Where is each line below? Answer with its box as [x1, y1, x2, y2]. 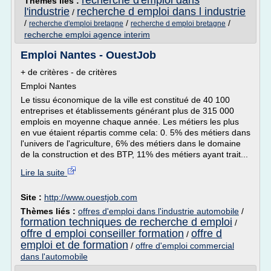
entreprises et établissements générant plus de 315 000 [21, 106, 234, 116]
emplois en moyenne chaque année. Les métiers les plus [21, 117, 239, 126]
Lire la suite [21, 168, 67, 177]
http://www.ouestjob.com [44, 192, 137, 202]
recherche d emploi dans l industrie [77, 5, 246, 18]
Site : [21, 192, 44, 202]
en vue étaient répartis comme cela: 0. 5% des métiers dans [21, 128, 250, 137]
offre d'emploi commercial [135, 241, 234, 250]
